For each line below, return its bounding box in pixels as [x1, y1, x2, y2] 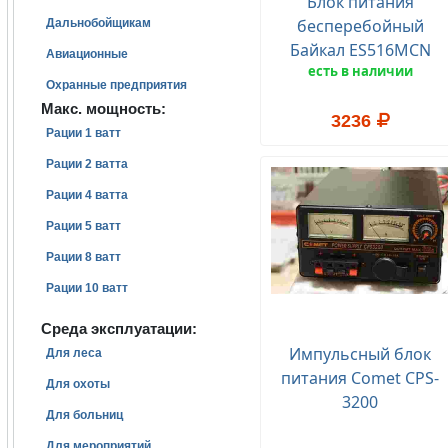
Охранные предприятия [46, 78, 187, 92]
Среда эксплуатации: [41, 320, 197, 337]
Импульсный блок [289, 342, 432, 365]
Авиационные [46, 47, 128, 61]
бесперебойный [296, 15, 424, 38]
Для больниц [46, 408, 123, 422]
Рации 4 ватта [46, 188, 128, 202]
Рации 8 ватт [46, 250, 121, 264]
